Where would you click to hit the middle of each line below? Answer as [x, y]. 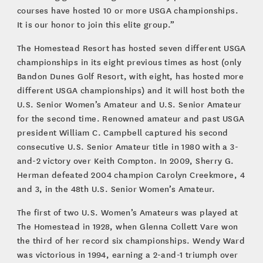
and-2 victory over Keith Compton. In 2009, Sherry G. [125, 160]
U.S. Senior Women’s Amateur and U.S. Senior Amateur [129, 104]
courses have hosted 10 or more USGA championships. [127, 10]
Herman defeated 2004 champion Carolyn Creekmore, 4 [131, 174]
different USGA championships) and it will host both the [131, 90]
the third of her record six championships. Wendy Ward [131, 240]
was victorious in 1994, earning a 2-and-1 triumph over [127, 254]
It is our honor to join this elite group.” [96, 24]
